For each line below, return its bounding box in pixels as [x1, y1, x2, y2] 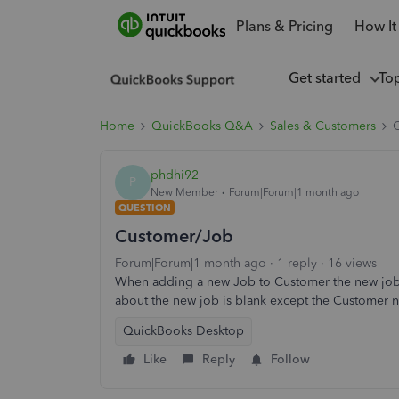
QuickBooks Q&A [151, 118, 253, 134]
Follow [271, 352, 310, 367]
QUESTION [118, 201, 171, 214]
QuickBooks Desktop [123, 323, 244, 338]
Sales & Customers [270, 118, 376, 134]
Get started [288, 69, 368, 86]
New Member [151, 185, 218, 199]
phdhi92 [151, 167, 199, 183]
